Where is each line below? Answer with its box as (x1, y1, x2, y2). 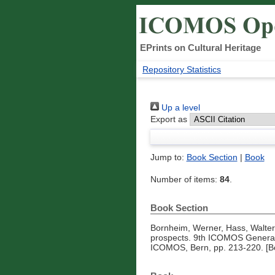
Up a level (158, 103, 200, 113)
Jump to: (150, 152, 187, 163)
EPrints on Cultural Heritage (140, 42, 261, 53)
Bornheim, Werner (150, 223, 221, 233)
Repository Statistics (142, 64, 221, 75)
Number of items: (150, 174, 220, 185)
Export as (150, 114, 187, 125)
